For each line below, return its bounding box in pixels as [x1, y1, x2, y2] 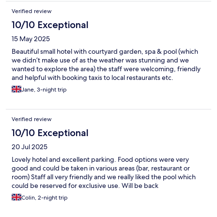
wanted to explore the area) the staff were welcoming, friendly [12, 64, 201, 73]
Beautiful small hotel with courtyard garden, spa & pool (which [12, 46, 198, 56]
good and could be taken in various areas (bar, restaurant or [12, 163, 190, 172]
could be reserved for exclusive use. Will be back [12, 181, 158, 190]
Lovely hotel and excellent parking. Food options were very [12, 155, 189, 164]
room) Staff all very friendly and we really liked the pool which [12, 172, 196, 181]
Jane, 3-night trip [21, 85, 67, 93]
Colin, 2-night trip [21, 193, 68, 201]
